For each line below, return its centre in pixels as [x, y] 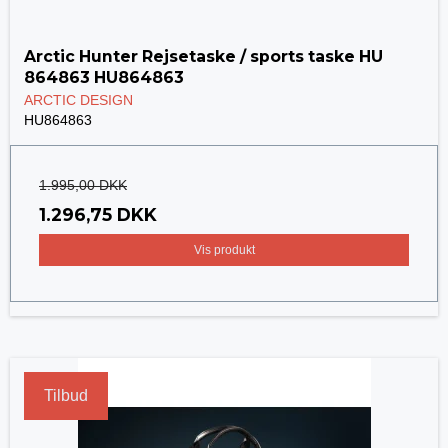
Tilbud [66, 396]
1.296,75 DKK [98, 214]
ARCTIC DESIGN [78, 99]
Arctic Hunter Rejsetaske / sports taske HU [203, 57]
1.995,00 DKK [83, 184]
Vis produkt [224, 250]
